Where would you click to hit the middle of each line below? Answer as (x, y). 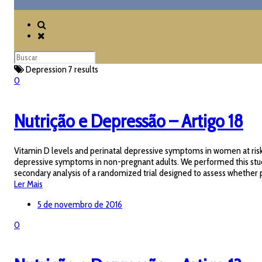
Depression (46, 69)
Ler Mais (28, 184)
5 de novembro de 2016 (80, 204)
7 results (83, 69)
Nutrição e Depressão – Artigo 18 (129, 121)
